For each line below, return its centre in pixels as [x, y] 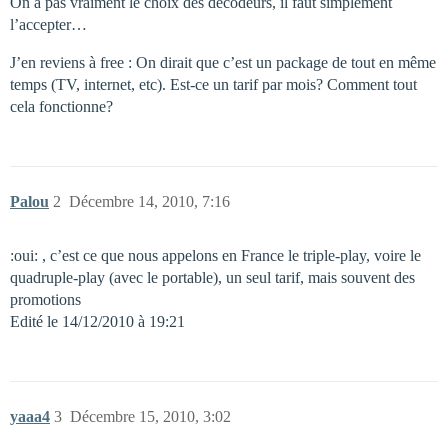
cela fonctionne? [61, 106]
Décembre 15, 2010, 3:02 [150, 416]
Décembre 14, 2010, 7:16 [149, 201]
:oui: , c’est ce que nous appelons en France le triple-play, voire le [215, 255]
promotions [45, 299]
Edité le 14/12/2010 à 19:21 [97, 321]
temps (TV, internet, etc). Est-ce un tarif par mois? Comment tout [213, 84]
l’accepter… [48, 24]
